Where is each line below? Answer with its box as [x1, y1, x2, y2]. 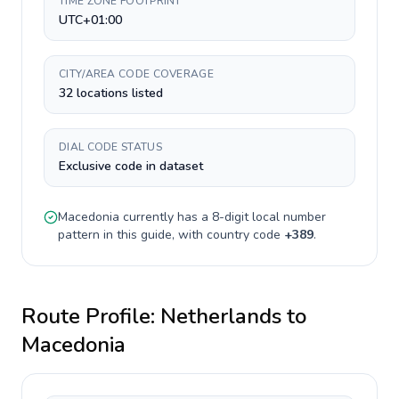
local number [248, 208, 326, 225]
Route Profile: [21, 302, 160, 330]
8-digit [212, 208, 248, 225]
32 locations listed [59, 85, 163, 102]
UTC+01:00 [59, 12, 122, 28]
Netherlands [160, 302, 281, 330]
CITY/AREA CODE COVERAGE [59, 67, 214, 81]
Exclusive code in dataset [59, 158, 203, 175]
